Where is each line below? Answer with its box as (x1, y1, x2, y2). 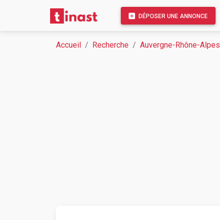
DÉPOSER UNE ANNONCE (137, 12, 208, 20)
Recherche (92, 40, 129, 50)
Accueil (56, 40, 81, 50)
